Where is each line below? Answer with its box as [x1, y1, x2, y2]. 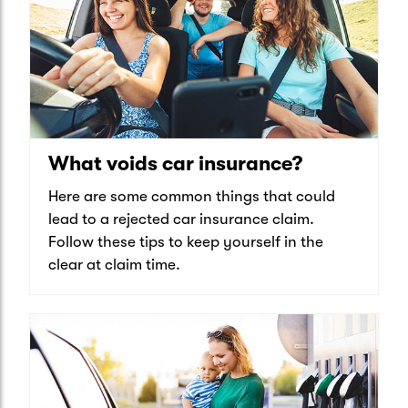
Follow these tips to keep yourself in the [48, 233, 323, 251]
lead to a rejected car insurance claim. [48, 210, 314, 229]
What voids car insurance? [48, 152, 302, 176]
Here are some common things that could [48, 188, 335, 206]
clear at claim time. [48, 256, 180, 274]
